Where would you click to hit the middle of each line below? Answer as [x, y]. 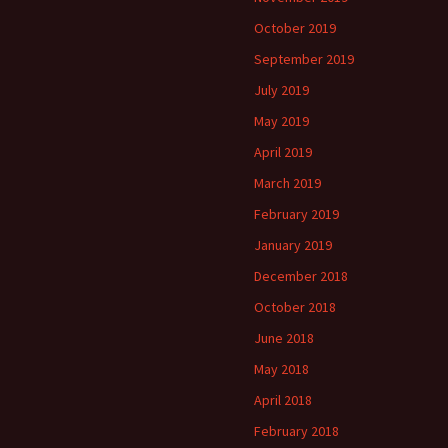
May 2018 [281, 368]
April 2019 [283, 151]
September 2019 [304, 58]
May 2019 [281, 120]
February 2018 [296, 430]
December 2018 [301, 275]
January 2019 [293, 244]
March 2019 [287, 182]
